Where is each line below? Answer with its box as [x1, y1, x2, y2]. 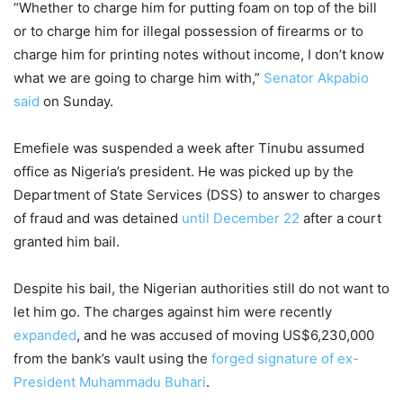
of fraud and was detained [13, 210, 182, 228]
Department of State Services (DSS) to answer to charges [13, 186, 381, 204]
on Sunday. [40, 93, 113, 111]
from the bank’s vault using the [13, 350, 211, 368]
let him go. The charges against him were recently [13, 303, 332, 321]
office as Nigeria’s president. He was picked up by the [13, 163, 354, 181]
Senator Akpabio [264, 69, 369, 87]
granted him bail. [13, 233, 120, 251]
